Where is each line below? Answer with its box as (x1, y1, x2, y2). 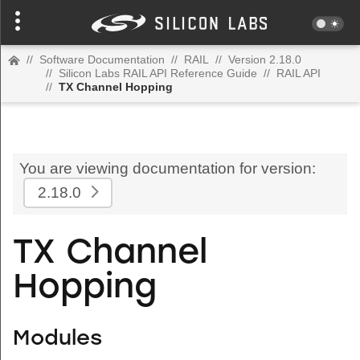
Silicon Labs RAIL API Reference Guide (59, 67, 257, 80)
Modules (13, 329, 102, 351)
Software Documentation (39, 53, 165, 66)
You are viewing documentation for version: (19, 160, 316, 177)
